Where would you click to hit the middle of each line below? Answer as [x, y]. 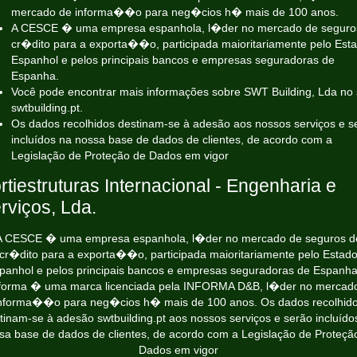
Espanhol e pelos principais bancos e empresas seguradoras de [173, 60]
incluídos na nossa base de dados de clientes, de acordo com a [172, 139]
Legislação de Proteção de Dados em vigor [120, 155]
